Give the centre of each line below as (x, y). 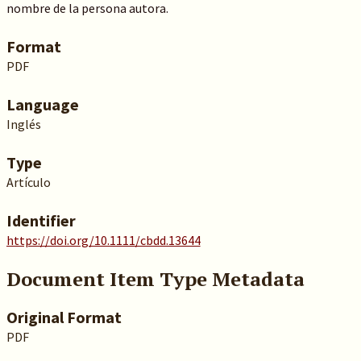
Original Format (64, 317)
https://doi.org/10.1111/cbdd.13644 (103, 240)
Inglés (23, 124)
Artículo (28, 182)
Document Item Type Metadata (155, 279)
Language (42, 104)
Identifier (41, 220)
